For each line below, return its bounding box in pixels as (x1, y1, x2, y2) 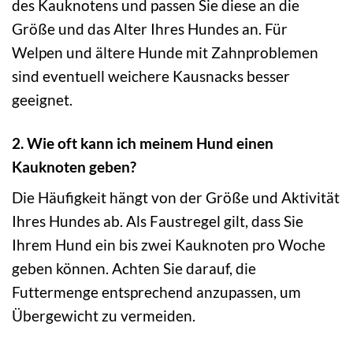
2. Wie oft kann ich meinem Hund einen (12, 133, 273, 152)
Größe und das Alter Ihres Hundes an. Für (12, 19, 288, 38)
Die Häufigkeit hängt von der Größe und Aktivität (12, 188, 340, 207)
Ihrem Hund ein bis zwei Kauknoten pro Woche (12, 236, 325, 255)
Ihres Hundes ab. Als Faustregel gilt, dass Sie (12, 212, 303, 231)
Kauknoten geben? (12, 157, 136, 176)
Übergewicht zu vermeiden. (12, 307, 195, 325)
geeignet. (12, 90, 72, 109)
